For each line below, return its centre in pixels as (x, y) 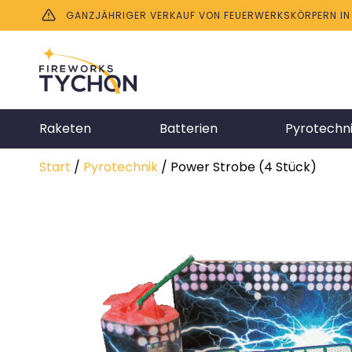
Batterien (188, 128)
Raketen (65, 128)
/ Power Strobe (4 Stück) (237, 167)
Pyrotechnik (121, 167)
